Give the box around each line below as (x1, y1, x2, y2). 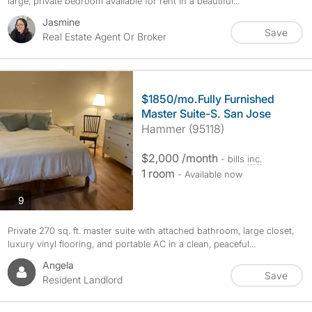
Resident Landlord (42, 274, 123, 286)
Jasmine (42, 16, 80, 28)
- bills (220, 153, 247, 164)
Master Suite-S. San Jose (141, 107, 271, 120)
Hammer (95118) (141, 122, 224, 136)
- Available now (177, 169, 242, 180)
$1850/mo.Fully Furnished (141, 92, 274, 106)
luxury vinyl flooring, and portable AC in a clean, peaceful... (7, 238, 256, 249)
